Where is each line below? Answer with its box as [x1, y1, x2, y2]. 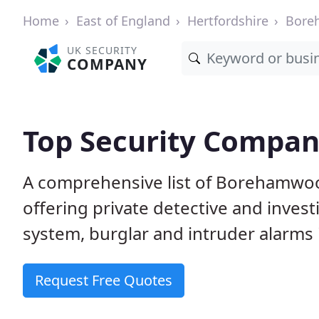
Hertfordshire [187, 12, 268, 29]
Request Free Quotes [35, 271, 172, 290]
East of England [76, 12, 170, 29]
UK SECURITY [67, 43, 138, 57]
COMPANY [67, 54, 148, 74]
